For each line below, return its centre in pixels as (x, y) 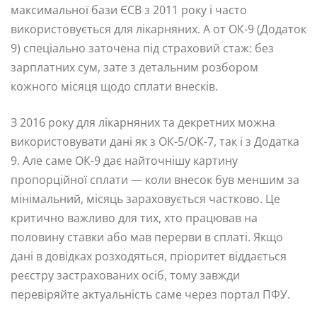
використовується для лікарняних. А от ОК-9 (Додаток (158, 29)
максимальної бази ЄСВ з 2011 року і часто (129, 10)
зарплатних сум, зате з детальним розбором (134, 67)
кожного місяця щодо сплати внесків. (114, 86)
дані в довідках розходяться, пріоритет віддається (149, 256)
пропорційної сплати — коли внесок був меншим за (155, 179)
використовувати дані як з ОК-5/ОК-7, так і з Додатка (155, 141)
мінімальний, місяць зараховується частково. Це (145, 198)
